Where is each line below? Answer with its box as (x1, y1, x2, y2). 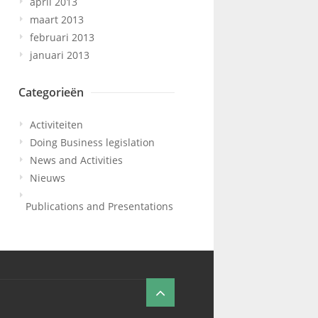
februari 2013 (30, 31, 94, 45)
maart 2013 (30, 13, 84, 27)
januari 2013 (30, 48, 89, 62)
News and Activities (30, 153, 123, 168)
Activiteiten (30, 118, 83, 132)
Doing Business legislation (30, 136, 155, 150)
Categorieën (18, 84, 84, 101)
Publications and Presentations (26, 199, 173, 214)
